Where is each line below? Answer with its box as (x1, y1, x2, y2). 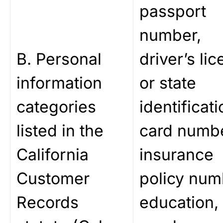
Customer (16, 169, 90, 188)
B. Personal (16, 49, 102, 69)
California (16, 145, 89, 164)
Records (16, 193, 79, 212)
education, (139, 193, 219, 212)
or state (139, 73, 196, 93)
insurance (139, 145, 214, 164)
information (16, 73, 102, 93)
